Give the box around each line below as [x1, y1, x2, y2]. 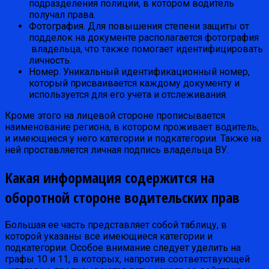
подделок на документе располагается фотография [29, 32, 259, 44]
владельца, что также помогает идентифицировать [29, 43, 263, 55]
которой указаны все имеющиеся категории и [5, 231, 213, 243]
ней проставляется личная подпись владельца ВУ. [5, 144, 229, 156]
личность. [29, 55, 71, 67]
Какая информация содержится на [5, 168, 214, 188]
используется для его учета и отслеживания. [29, 89, 228, 101]
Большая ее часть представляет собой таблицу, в [5, 219, 227, 231]
